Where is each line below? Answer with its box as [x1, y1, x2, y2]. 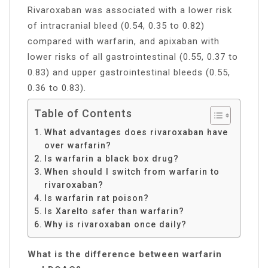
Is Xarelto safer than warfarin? [44, 206, 184, 216]
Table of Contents [34, 106, 132, 120]
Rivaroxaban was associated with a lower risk [28, 4, 232, 16]
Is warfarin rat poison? [44, 193, 149, 203]
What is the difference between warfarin [28, 248, 222, 260]
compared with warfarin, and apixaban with [28, 35, 220, 47]
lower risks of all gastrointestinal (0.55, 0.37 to [28, 51, 238, 62]
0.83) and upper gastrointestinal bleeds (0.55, [28, 66, 230, 78]
